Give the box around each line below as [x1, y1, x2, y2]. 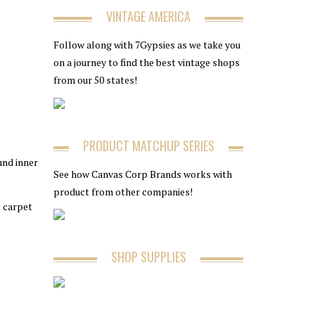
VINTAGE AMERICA [106, 7, 191, 25]
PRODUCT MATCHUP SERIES [82, 136, 214, 155]
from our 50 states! [53, 73, 137, 86]
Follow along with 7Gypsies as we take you [53, 38, 240, 51]
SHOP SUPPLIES [110, 247, 186, 266]
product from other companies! [53, 184, 193, 198]
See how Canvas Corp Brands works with [53, 167, 232, 181]
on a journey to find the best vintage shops [53, 56, 240, 69]
